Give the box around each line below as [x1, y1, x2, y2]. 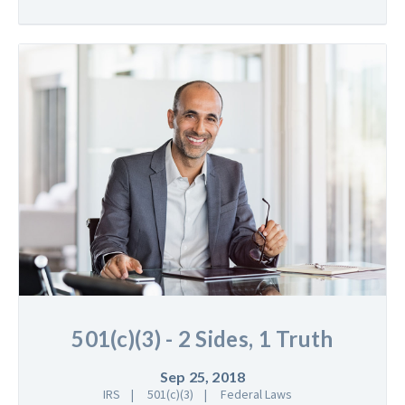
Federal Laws [220, 385, 292, 402]
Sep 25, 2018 [159, 367, 246, 385]
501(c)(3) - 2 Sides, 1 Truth [71, 325, 334, 352]
